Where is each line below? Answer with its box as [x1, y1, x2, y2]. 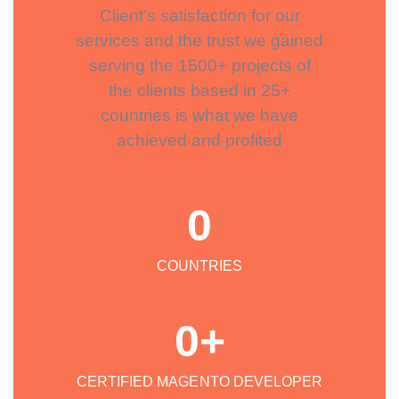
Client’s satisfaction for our [99, 6, 300, 26]
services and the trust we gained [76, 31, 323, 51]
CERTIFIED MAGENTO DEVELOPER [76, 374, 323, 390]
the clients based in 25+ [109, 81, 290, 101]
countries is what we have [101, 106, 298, 126]
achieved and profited [117, 131, 282, 151]
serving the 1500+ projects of [88, 56, 311, 76]
